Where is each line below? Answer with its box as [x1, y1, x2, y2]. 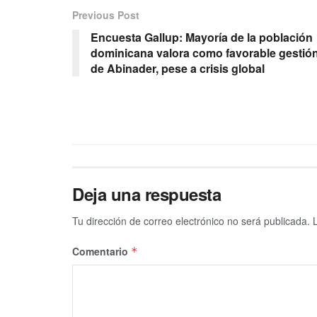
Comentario [72, 243, 131, 258]
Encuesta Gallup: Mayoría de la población [91, 28, 313, 45]
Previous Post [72, 7, 139, 22]
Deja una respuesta [72, 181, 221, 206]
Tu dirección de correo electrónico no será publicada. [72, 213, 310, 228]
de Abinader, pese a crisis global [91, 59, 265, 76]
